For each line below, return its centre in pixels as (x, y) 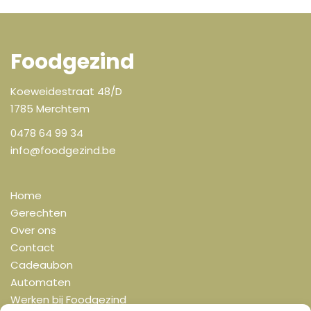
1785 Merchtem (50, 108)
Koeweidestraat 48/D (66, 91)
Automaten (41, 282)
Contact (33, 247)
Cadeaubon (42, 264)
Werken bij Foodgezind (68, 299)
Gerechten (39, 212)
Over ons (33, 230)
